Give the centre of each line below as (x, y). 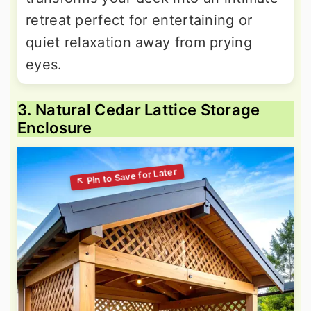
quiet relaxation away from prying (139, 43)
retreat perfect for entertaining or (139, 20)
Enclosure (55, 128)
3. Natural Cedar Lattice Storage (139, 110)
